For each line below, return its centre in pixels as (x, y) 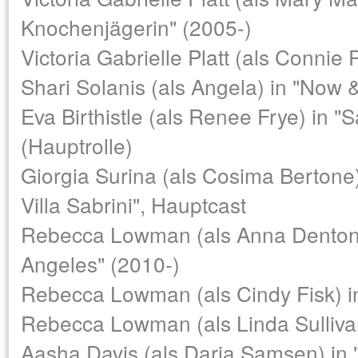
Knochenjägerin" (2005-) (136, 27)
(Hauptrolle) (77, 145)
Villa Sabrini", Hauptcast (133, 204)
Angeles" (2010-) (100, 263)
